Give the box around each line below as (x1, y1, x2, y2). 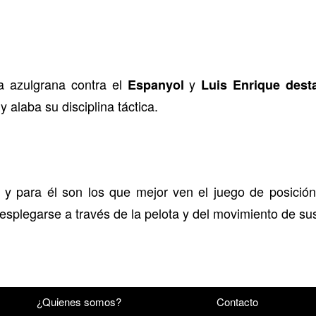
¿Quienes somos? (37, 294, 121, 310)
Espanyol (127, 75, 184, 95)
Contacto (216, 294, 258, 310)
